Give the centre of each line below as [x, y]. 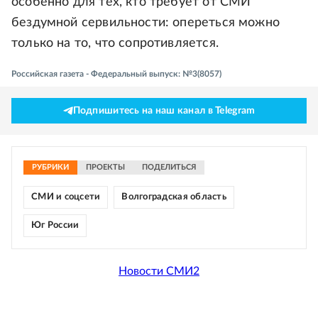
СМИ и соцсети [66, 197]
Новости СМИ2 [159, 271]
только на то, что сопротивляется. [115, 44]
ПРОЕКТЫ [105, 168]
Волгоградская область [174, 197]
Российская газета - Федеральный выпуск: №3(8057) [116, 74]
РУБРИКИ [50, 168]
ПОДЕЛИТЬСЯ [169, 168]
